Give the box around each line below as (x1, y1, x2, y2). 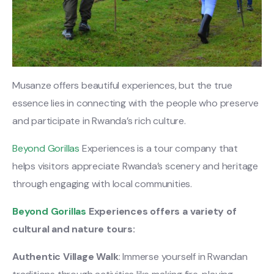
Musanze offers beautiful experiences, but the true (12, 78, 232, 92)
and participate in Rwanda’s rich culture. (12, 114, 186, 127)
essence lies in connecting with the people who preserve (12, 96, 259, 109)
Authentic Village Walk (12, 250, 119, 263)
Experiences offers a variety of (86, 204, 237, 218)
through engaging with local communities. (12, 177, 192, 190)
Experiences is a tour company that (80, 141, 239, 155)
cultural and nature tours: (12, 222, 135, 235)
